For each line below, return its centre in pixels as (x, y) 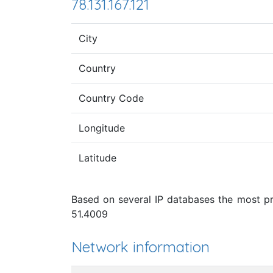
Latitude (97, 158)
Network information (140, 246)
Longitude (102, 128)
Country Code (111, 98)
